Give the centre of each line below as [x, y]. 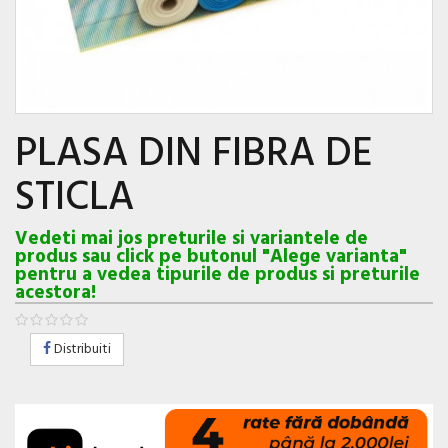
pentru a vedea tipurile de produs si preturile [217, 275]
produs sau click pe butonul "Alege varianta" [211, 257]
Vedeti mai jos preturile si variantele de [191, 239]
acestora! [55, 293]
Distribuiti [81, 350]
